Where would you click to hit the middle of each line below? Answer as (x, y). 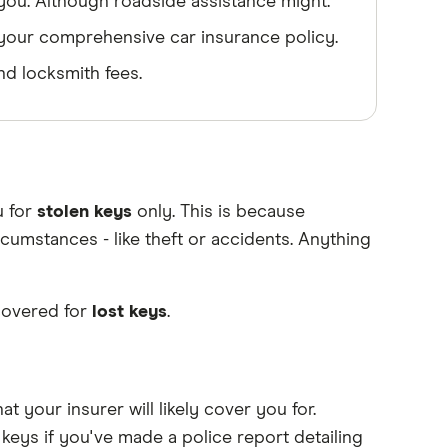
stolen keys (84, 212)
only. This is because (218, 212)
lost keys (129, 312)
